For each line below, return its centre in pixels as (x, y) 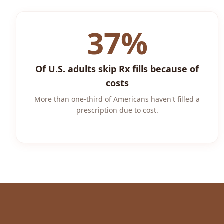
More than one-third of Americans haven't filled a (117, 99)
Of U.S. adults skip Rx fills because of (117, 69)
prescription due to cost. (117, 110)
